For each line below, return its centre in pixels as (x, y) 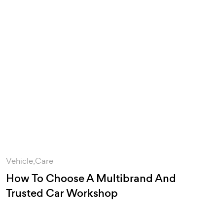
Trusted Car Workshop (62, 193)
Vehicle (19, 161)
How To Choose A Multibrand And (91, 179)
